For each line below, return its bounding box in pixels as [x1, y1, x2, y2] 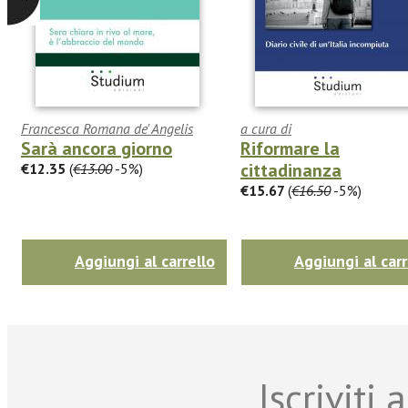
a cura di [240, 118, 291, 138]
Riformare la [240, 136, 340, 160]
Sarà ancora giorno [21, 136, 172, 160]
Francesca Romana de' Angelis [21, 118, 193, 138]
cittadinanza [240, 158, 342, 182]
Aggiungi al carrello [75, 250, 215, 271]
